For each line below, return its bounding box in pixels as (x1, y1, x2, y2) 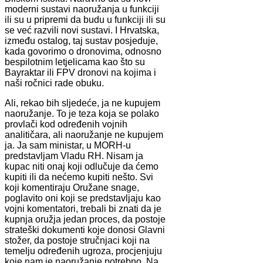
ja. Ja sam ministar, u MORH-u (5, 140, 131, 150)
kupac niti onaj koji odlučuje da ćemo (5, 161, 159, 171)
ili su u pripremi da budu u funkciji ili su (5, 14, 166, 25)
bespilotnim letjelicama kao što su (5, 56, 145, 67)
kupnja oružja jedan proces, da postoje (5, 214, 166, 224)
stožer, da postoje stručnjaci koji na (5, 235, 150, 245)
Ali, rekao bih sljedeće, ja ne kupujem (5, 97, 160, 108)
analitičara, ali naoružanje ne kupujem (5, 129, 163, 140)
